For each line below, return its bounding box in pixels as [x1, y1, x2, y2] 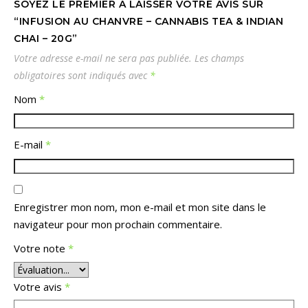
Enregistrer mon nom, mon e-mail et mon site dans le [14, 199, 266, 214]
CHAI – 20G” [14, 32, 78, 45]
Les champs [195, 51, 244, 65]
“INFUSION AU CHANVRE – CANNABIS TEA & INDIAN [14, 14, 283, 27]
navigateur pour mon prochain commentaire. [14, 217, 222, 231]
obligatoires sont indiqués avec [14, 68, 150, 82]
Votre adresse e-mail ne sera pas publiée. [14, 51, 192, 65]
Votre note [14, 241, 68, 255]
